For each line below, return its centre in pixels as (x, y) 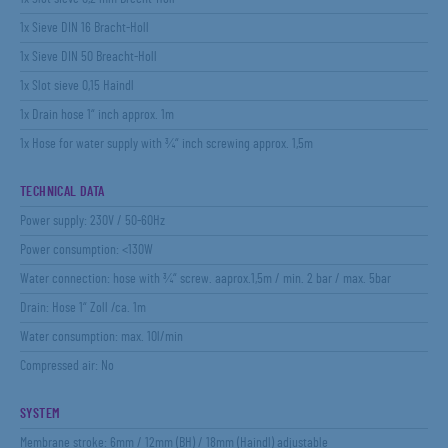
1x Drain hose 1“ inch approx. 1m (97, 115)
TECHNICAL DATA (62, 192)
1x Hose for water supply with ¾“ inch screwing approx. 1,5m (166, 144)
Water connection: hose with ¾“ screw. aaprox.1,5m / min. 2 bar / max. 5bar (205, 279)
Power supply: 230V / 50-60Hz (92, 221)
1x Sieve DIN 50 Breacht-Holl (88, 57)
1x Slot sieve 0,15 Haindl (77, 86)
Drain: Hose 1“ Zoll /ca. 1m (83, 308)
